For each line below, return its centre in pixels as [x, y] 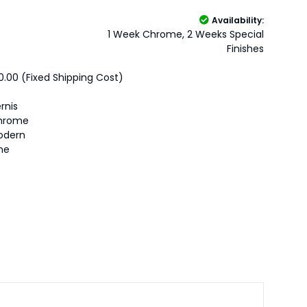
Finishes [245, 49]
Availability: [237, 21]
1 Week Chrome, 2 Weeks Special [185, 35]
